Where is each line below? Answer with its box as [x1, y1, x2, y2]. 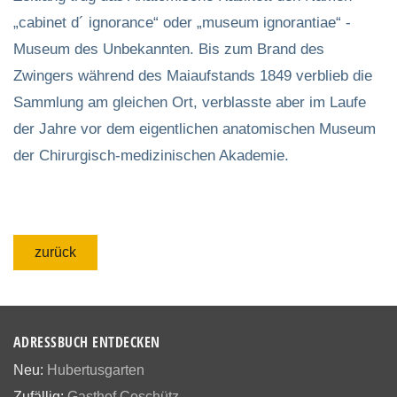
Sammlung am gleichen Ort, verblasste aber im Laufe [13, 93, 366, 111]
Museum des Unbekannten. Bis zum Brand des [13, 40, 324, 58]
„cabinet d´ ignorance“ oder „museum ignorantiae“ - [13, 13, 351, 31]
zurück [35, 244, 76, 260]
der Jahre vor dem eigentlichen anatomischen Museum [13, 120, 376, 137]
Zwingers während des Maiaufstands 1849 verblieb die [13, 66, 372, 84]
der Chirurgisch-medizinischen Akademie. [13, 146, 289, 164]
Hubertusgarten [47, 362, 144, 378]
